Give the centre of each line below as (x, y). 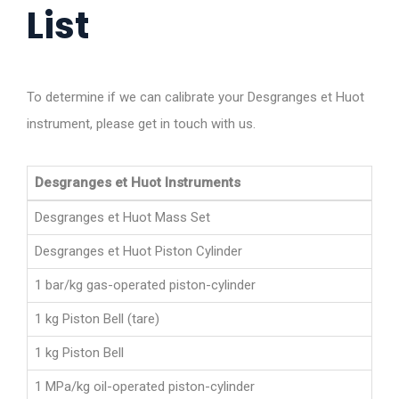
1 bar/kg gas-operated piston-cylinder (145, 285)
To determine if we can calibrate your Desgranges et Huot (195, 98)
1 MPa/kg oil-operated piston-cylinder (145, 387)
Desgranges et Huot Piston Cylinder (138, 252)
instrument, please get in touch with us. (141, 124)
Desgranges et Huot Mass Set (122, 218)
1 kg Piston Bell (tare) (97, 319)
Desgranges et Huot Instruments (138, 183)
